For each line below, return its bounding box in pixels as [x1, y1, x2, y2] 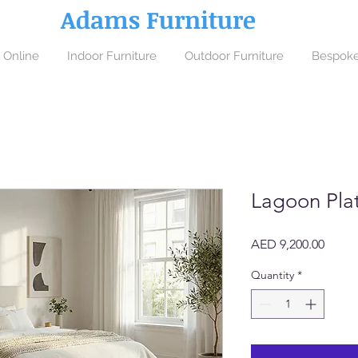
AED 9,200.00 [251, 237, 324, 252]
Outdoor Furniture [184, 49, 284, 63]
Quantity [251, 268, 294, 282]
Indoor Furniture [66, 49, 157, 63]
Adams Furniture [61, 3, 256, 36]
